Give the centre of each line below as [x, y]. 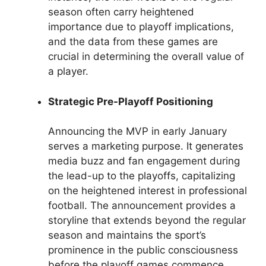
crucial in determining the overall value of [146, 57]
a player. [68, 72]
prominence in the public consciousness [143, 250]
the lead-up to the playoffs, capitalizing [142, 176]
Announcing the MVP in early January [137, 132]
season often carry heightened [121, 12]
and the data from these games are [133, 42]
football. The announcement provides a [142, 206]
